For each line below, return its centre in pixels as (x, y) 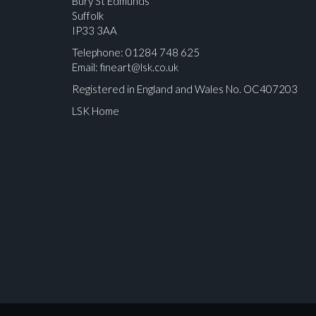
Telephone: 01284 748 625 (136, 52)
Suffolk (88, 16)
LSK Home (96, 111)
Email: (86, 67)
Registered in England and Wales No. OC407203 (185, 89)
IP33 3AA (95, 30)
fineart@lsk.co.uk (139, 67)
